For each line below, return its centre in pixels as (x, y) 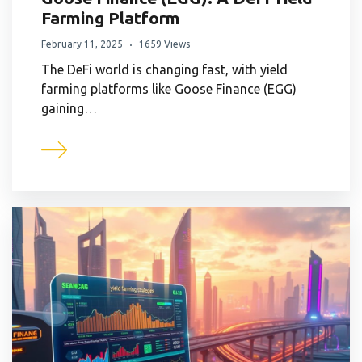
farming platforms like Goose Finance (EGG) (169, 88)
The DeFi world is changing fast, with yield (164, 69)
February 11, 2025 (82, 44)
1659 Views (164, 44)
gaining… (69, 108)
